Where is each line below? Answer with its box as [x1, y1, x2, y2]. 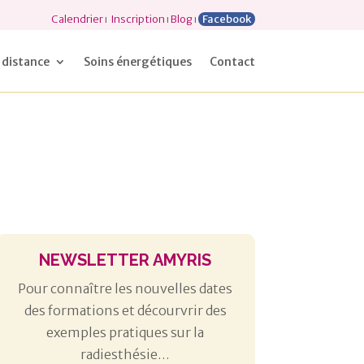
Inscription [110, 12, 165, 26]
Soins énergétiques [83, 54, 192, 69]
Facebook [201, 12, 251, 26]
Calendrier [50, 12, 103, 26]
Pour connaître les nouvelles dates [18, 280, 233, 297]
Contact [209, 54, 255, 69]
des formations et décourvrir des [24, 302, 227, 319]
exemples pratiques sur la [46, 324, 205, 341]
